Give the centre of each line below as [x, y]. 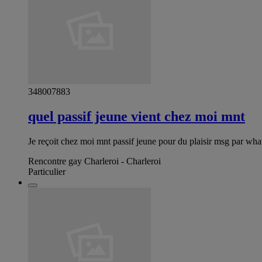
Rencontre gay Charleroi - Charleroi [94, 161]
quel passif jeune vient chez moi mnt [137, 117]
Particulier [47, 171]
